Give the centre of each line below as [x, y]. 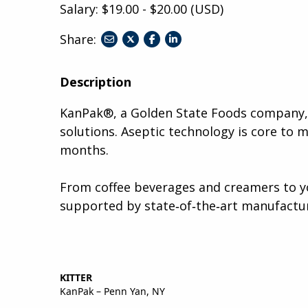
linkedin [186, 71]
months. [84, 150]
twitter [145, 71]
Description [96, 81]
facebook [170, 71]
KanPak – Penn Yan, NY [112, 291]
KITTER [76, 277]
